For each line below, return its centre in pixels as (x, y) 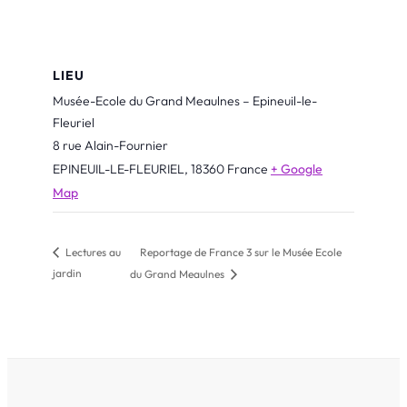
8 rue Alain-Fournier (110, 145)
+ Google (297, 169)
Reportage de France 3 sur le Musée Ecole (240, 252)
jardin (67, 273)
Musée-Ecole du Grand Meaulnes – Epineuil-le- (185, 100)
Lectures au (92, 253)
